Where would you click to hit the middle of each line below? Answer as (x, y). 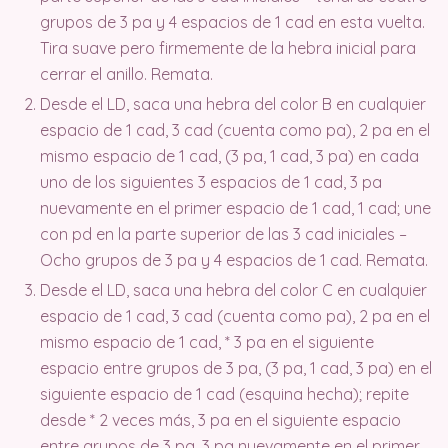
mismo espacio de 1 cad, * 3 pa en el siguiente (207, 341)
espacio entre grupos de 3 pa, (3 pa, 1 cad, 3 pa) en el (236, 367)
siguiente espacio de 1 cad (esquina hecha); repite (224, 393)
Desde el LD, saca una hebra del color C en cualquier (233, 289)
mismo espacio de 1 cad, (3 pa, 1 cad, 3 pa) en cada (229, 155)
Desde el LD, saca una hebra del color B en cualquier (233, 103)
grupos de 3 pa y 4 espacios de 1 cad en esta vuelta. (232, 21)
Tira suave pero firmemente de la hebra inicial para (228, 47)
